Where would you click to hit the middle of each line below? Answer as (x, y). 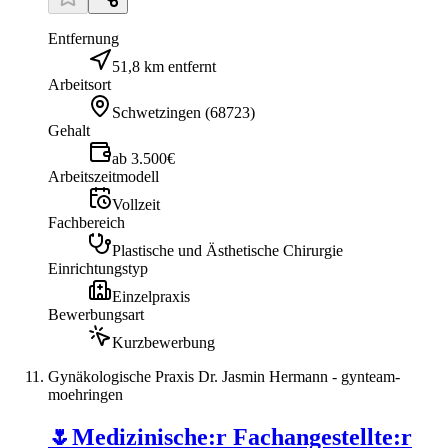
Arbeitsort (79, 84)
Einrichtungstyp (98, 268)
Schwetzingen (156, 112)
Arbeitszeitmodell (103, 176)
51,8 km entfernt (164, 66)
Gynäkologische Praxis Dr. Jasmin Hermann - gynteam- (224, 376)
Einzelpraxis (151, 296)
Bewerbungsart (96, 314)
